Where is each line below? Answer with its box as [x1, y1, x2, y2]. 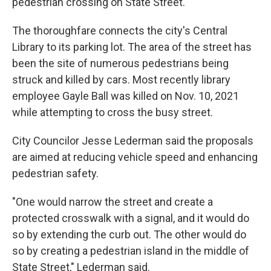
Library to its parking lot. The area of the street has [12, 41, 252, 53]
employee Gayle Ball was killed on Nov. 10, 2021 [12, 90, 239, 102]
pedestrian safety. [12, 167, 99, 180]
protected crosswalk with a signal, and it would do [12, 212, 249, 224]
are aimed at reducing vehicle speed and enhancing [12, 151, 258, 163]
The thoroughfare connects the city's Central [12, 24, 227, 37]
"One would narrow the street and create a [12, 195, 213, 208]
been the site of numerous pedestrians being [12, 57, 229, 70]
